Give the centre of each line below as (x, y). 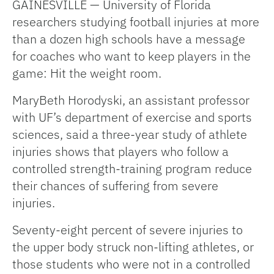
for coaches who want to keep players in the (131, 56)
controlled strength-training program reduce (132, 169)
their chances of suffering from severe (115, 186)
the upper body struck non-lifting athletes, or (133, 247)
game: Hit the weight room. (87, 73)
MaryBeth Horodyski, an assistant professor (131, 100)
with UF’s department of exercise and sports (132, 117)
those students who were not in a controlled (131, 264)
